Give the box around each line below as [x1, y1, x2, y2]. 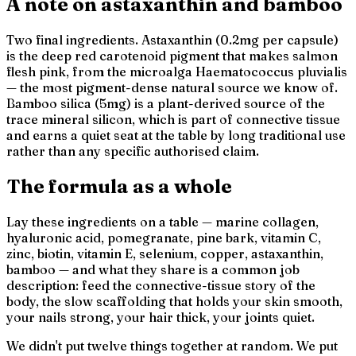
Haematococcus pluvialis [195, 64, 347, 80]
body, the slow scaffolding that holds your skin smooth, [6, 293, 342, 310]
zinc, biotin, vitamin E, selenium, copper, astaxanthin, [6, 246, 323, 262]
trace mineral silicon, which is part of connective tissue [6, 111, 340, 128]
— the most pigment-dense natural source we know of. [6, 79, 338, 96]
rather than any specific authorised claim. [6, 143, 259, 160]
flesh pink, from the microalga [6, 64, 195, 80]
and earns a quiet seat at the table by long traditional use [6, 127, 346, 144]
